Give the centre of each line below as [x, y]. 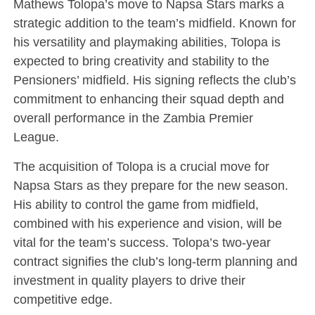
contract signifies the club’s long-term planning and [155, 262]
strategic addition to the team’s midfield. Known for [154, 23]
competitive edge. [63, 300]
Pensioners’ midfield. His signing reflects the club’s [154, 80]
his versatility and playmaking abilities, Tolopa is [147, 42]
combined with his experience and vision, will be [147, 224]
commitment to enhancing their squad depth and [148, 99]
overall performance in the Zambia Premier [133, 118]
